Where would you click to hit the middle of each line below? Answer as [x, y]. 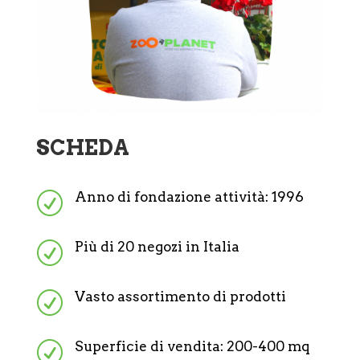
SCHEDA [82, 147]
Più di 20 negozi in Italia [157, 246]
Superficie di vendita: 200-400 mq [192, 346]
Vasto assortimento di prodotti [180, 296]
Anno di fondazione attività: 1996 [189, 196]
